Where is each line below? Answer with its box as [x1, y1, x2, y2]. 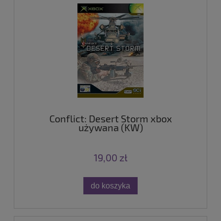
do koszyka [91, 181, 130, 190]
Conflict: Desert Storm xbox [49, 112, 172, 125]
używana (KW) [78, 121, 143, 134]
